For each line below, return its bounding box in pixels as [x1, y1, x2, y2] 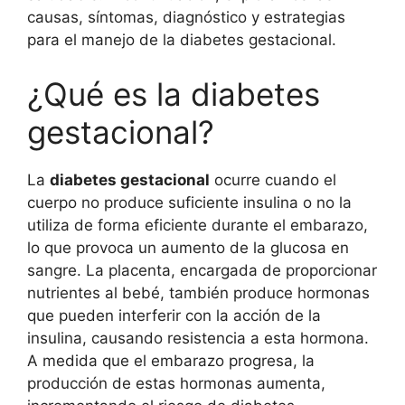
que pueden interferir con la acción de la [27, 306, 321, 325]
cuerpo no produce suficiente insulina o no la [27, 193, 352, 212]
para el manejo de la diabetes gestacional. [27, 31, 336, 50]
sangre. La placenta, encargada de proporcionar [27, 260, 377, 279]
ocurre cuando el [210, 170, 336, 189]
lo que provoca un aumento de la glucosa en [27, 238, 349, 257]
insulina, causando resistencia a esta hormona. [27, 328, 369, 347]
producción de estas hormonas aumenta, [27, 373, 325, 392]
